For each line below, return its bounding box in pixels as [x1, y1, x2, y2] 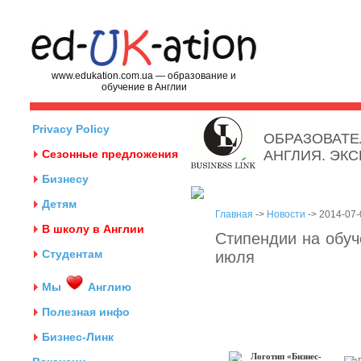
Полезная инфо [42, 305, 130, 318]
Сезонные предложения [42, 147, 178, 160]
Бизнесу [42, 172, 89, 185]
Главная [215, 209, 253, 220]
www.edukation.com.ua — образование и [52, 70, 236, 81]
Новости [267, 209, 305, 220]
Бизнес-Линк [42, 330, 114, 343]
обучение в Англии [101, 81, 187, 93]
